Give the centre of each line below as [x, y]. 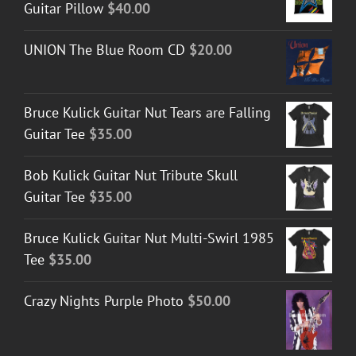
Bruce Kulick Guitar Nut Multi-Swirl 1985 [149, 238]
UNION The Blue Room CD [104, 50]
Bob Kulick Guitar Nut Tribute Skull [131, 176]
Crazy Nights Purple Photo [104, 301]
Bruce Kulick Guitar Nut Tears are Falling [147, 113]
